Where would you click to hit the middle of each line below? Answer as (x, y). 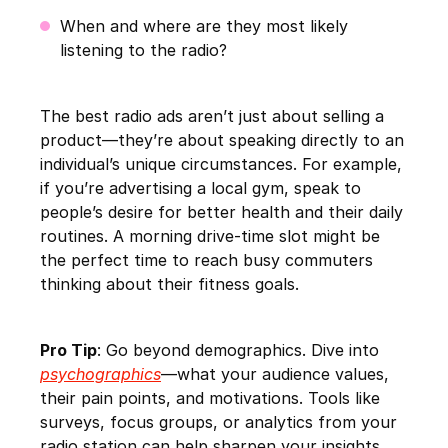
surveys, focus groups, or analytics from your (218, 422)
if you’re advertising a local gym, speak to (200, 188)
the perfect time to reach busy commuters (206, 260)
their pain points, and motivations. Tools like (210, 398)
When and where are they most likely (204, 26)
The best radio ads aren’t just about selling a (212, 116)
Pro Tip (68, 350)
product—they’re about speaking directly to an (222, 140)
